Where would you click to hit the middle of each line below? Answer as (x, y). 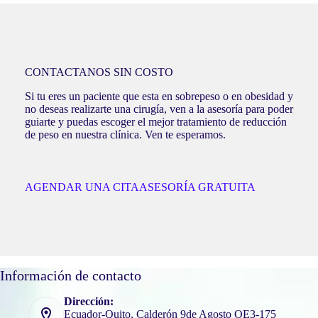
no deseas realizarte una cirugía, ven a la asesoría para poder (159, 109)
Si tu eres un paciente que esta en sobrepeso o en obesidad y (159, 96)
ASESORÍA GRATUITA (197, 187)
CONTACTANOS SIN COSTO (99, 72)
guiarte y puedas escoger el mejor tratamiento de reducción (155, 122)
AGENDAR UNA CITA (82, 187)
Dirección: (89, 302)
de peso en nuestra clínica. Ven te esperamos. (125, 135)
